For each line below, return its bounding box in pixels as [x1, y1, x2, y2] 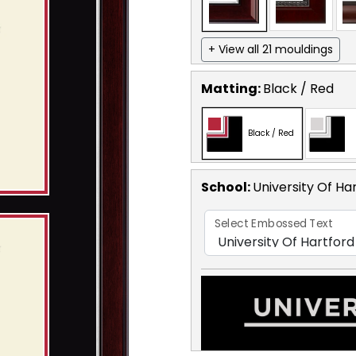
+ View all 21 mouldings [208, 41, 333, 57]
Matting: [201, 79, 263, 98]
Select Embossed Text [215, 215, 333, 232]
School [201, 177, 247, 196]
